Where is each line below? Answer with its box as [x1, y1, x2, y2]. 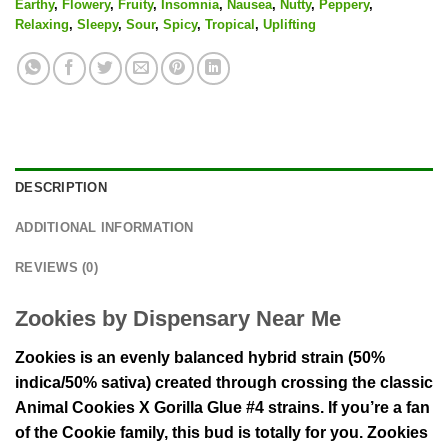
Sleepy [77, 16, 118, 32]
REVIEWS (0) [15, 260, 98, 276]
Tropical [205, 16, 255, 32]
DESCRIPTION [15, 180, 107, 196]
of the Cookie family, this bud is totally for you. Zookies [15, 423, 428, 441]
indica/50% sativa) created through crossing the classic [15, 373, 433, 391]
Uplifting [263, 16, 316, 32]
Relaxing [15, 16, 69, 32]
